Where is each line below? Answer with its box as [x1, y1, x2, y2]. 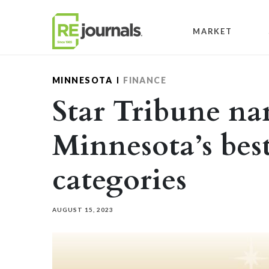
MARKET [193, 26, 232, 36]
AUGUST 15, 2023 [52, 206, 113, 213]
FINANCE [123, 75, 167, 85]
